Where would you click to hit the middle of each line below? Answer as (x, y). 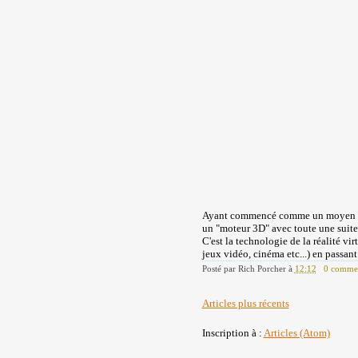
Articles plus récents (245, 303)
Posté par (220, 268)
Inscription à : (233, 333)
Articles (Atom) (296, 333)
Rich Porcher (262, 268)
